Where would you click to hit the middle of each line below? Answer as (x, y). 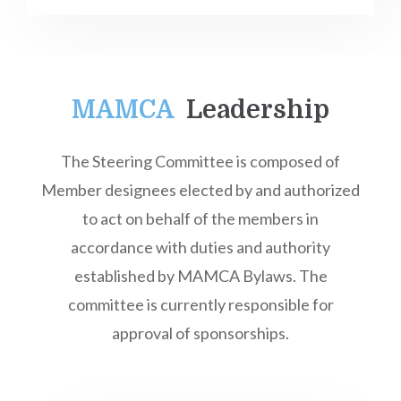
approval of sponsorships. (200, 333)
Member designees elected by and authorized (200, 190)
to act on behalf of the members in (200, 218)
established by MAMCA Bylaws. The (200, 276)
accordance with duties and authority (200, 247)
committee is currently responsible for (200, 304)
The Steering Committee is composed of (200, 161)
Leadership (255, 110)
